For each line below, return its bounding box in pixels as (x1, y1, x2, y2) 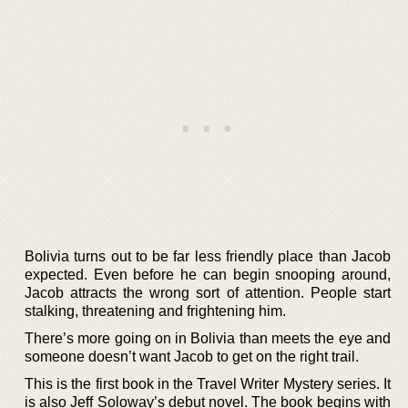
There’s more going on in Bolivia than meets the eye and (25, 330, 391, 346)
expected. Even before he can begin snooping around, (25, 266, 391, 282)
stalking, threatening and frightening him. (25, 302, 286, 319)
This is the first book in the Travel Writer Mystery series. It (25, 375, 391, 392)
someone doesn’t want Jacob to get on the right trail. (25, 348, 359, 364)
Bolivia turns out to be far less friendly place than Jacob (25, 248, 391, 264)
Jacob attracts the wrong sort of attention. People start (25, 284, 391, 301)
